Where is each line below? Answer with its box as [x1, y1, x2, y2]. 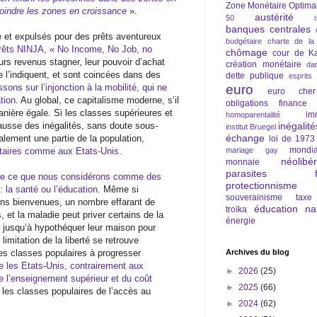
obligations [226, 98, 268, 108]
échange [226, 132, 265, 144]
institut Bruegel [226, 122, 276, 131]
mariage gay [226, 146, 278, 154]
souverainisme [226, 192, 282, 202]
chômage [226, 47, 267, 58]
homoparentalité [226, 110, 280, 119]
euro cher [267, 86, 316, 96]
